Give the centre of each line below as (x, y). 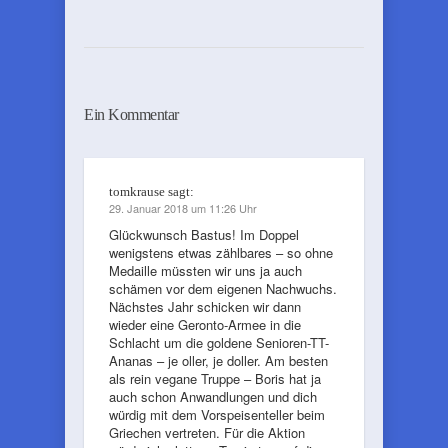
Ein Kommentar (131, 114)
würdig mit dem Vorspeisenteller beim (217, 414)
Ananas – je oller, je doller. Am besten (218, 360)
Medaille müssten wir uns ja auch (205, 270)
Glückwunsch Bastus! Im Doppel (204, 234)
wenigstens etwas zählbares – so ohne (221, 252)
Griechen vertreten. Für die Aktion (207, 432)
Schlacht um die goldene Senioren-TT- (219, 342)
